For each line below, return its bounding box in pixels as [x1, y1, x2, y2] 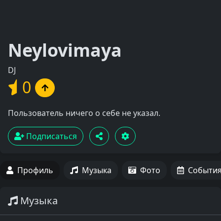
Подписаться [24, 131, 77, 142]
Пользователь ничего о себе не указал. [8, 108, 160, 119]
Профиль [17, 165, 53, 176]
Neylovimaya [8, 38, 122, 62]
